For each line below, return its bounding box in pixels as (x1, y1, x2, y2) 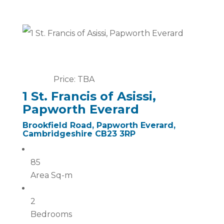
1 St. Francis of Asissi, (22, 89, 156, 103)
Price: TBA (53, 74, 94, 84)
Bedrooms (30, 209, 72, 219)
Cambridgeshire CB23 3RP (22, 129, 135, 138)
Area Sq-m (30, 170, 72, 180)
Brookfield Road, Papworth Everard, (22, 120, 175, 130)
